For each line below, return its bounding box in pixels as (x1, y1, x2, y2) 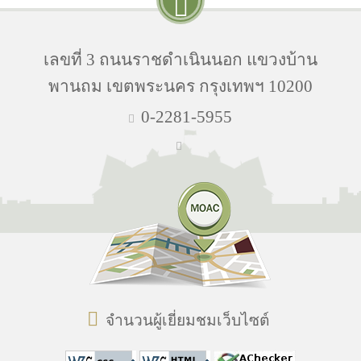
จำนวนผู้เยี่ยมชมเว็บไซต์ (106, 312, 270, 329)
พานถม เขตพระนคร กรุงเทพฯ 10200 (48, 77, 313, 95)
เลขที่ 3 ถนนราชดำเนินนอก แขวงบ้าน (43, 50, 317, 68)
